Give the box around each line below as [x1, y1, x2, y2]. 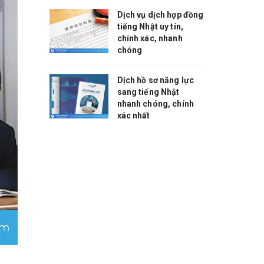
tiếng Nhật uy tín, [117, 22, 184, 31]
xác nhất [117, 111, 150, 120]
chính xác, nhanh [117, 34, 183, 43]
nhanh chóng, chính [117, 99, 194, 108]
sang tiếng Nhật [117, 87, 180, 97]
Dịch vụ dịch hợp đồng [117, 10, 204, 19]
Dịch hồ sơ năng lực [117, 75, 194, 85]
